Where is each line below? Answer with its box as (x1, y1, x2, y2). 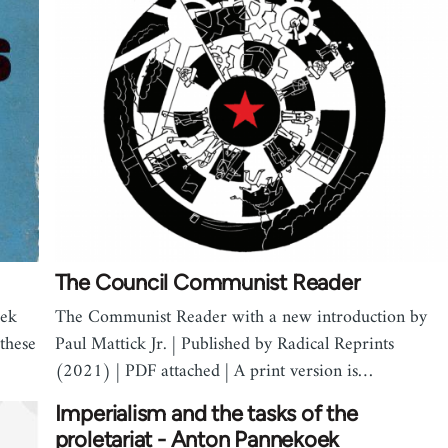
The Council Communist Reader (54, 269, 360, 297)
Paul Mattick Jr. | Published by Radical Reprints (54, 329, 394, 361)
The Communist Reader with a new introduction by (54, 302, 427, 334)
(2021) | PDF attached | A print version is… (54, 356, 373, 388)
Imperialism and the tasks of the (54, 400, 358, 428)
